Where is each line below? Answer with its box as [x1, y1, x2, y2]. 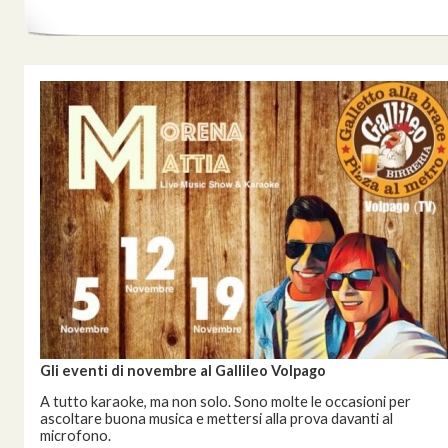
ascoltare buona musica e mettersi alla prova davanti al [40, 410, 393, 427]
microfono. [40, 427, 111, 444]
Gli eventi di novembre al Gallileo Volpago [40, 362, 326, 379]
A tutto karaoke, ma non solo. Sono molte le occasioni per [40, 393, 411, 410]
